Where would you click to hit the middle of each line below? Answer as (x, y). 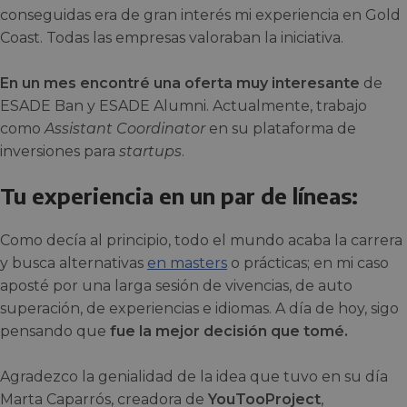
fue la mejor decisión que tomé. (227, 331)
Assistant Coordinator (125, 128)
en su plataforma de (281, 128)
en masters (187, 263)
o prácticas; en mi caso (308, 263)
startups (150, 151)
